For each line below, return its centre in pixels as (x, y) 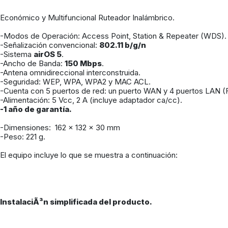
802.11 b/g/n (123, 45)
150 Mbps (83, 63)
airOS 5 (48, 54)
